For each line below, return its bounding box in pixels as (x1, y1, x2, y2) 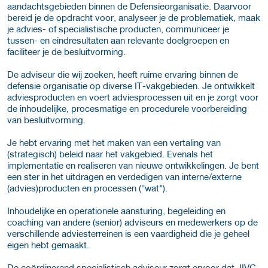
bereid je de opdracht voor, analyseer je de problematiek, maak (7, 11, 260, 23)
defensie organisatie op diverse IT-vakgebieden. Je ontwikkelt (7, 80, 255, 91)
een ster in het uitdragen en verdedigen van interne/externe (7, 170, 242, 182)
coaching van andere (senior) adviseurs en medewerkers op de (7, 216, 258, 227)
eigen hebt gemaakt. (7, 239, 89, 250)
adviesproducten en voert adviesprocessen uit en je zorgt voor (7, 91, 258, 102)
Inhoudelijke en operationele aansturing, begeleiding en (7, 205, 226, 216)
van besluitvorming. (7, 114, 86, 125)
